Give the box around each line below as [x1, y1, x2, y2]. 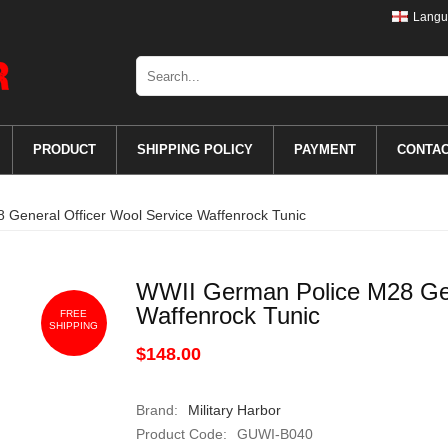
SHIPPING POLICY [136, 142, 253, 157]
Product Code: [135, 426, 227, 442]
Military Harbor [187, 402, 281, 418]
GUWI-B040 [236, 426, 313, 442]
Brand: [135, 402, 178, 418]
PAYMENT [293, 142, 356, 157]
